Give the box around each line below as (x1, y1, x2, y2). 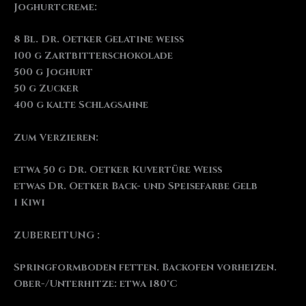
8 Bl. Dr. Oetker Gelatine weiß (14, 33, 184, 46)
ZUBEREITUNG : (14, 228, 100, 242)
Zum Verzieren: (14, 130, 98, 144)
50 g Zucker (14, 82, 79, 96)
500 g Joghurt (14, 66, 93, 79)
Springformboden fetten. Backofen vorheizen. (14, 260, 277, 274)
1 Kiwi (14, 196, 45, 210)
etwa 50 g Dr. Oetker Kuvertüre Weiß (14, 163, 223, 177)
